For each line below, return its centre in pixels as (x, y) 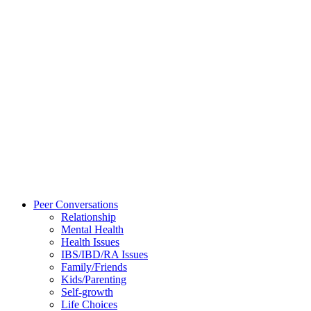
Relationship (89, 217)
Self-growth (87, 292)
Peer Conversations (76, 204)
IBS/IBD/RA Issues (104, 254)
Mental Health (92, 229)
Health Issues (90, 242)
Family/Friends (94, 267)
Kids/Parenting (94, 279)
